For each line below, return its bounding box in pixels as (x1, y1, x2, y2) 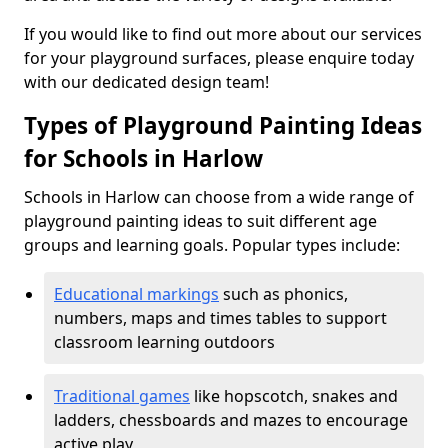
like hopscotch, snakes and (190, 385, 398, 407)
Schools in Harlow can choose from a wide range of (24, 186, 414, 208)
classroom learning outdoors (54, 331, 275, 353)
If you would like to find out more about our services (24, 23, 422, 45)
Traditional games (54, 385, 190, 407)
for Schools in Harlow (24, 143, 263, 174)
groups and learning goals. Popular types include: (24, 234, 400, 256)
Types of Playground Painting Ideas (24, 110, 422, 141)
